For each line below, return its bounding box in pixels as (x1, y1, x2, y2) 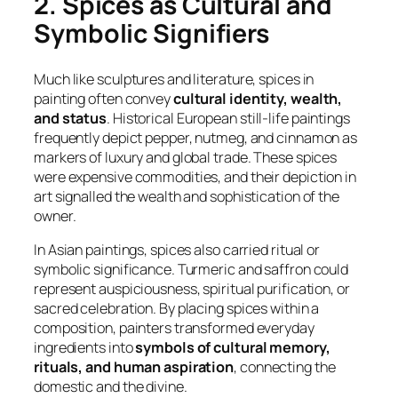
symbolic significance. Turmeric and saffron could (34, 259, 349, 279)
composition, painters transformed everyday (34, 317, 314, 338)
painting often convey (34, 88, 173, 108)
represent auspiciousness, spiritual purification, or (34, 278, 350, 298)
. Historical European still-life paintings (107, 107, 350, 128)
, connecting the (234, 356, 336, 377)
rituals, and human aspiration (34, 356, 235, 377)
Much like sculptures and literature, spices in (34, 68, 314, 89)
